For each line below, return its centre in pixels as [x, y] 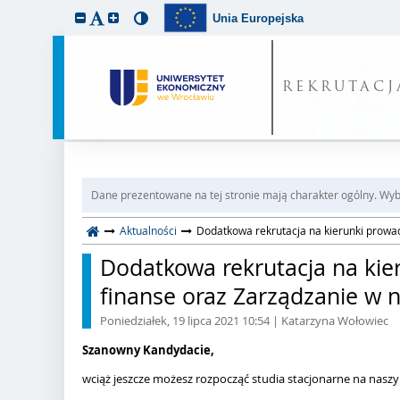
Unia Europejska [258, 18]
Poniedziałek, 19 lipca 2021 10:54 [185, 321]
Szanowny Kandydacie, [148, 350]
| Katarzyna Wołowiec [329, 321]
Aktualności [148, 230]
